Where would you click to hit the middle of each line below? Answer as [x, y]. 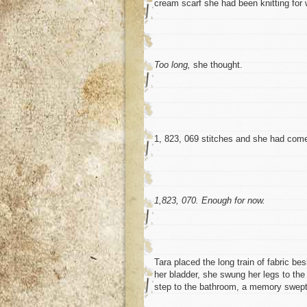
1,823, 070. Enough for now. [210, 201]
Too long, [172, 65]
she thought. [217, 65]
